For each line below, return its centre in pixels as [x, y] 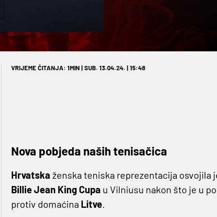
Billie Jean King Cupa [56, 190]
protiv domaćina [46, 204]
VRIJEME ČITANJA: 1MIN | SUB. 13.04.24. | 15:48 [78, 68]
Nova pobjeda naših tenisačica [89, 151]
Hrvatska [31, 175]
